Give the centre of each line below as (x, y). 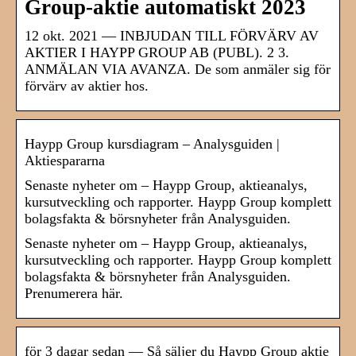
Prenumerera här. (74, 294)
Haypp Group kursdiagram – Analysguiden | (152, 144)
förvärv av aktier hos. (87, 86)
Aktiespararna (65, 161)
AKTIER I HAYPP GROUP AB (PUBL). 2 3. (157, 53)
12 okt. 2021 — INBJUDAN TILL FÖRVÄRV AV (172, 36)
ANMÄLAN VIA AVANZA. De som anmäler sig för (178, 70)
